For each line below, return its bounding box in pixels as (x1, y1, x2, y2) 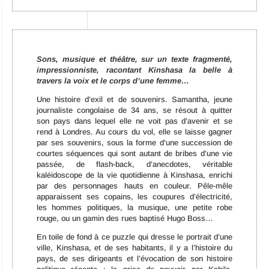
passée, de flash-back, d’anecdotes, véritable (37, 160, 232, 169)
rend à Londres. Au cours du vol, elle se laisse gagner (37, 127, 232, 137)
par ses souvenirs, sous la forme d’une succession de (37, 138, 232, 148)
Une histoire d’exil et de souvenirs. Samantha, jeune (37, 95, 232, 104)
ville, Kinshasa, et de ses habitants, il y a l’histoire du (37, 243, 232, 253)
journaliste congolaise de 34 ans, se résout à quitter (37, 106, 232, 115)
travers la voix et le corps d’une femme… (37, 76, 189, 86)
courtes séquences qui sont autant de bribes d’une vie (37, 149, 232, 159)
